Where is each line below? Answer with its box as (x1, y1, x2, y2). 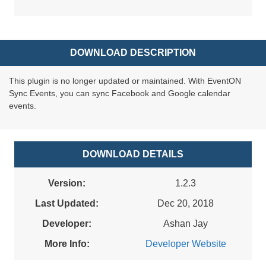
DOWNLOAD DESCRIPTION (70, 47, 196, 58)
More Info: (44, 239, 90, 249)
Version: (48, 178, 85, 189)
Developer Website (145, 239, 226, 249)
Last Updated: (35, 198, 99, 209)
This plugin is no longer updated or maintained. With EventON (9, 76, 241, 86)
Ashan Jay (163, 218, 208, 229)
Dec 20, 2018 (157, 198, 214, 209)
